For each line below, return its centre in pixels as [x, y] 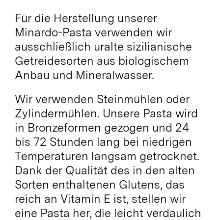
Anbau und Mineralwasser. [84, 75]
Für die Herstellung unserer [86, 18]
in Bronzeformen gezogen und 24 [102, 127]
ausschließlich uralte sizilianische [103, 46]
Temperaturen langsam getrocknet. [107, 156]
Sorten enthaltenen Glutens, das [99, 184]
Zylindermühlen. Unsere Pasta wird [106, 113]
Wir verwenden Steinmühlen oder [102, 99]
